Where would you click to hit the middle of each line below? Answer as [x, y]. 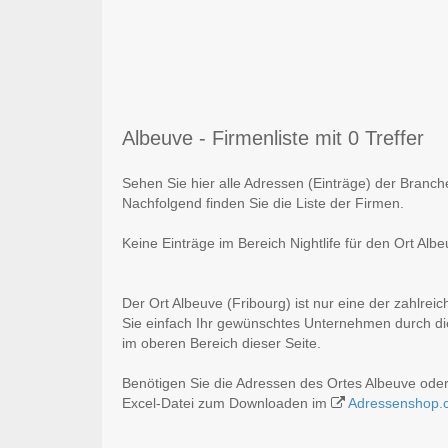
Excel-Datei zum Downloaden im [226, 403]
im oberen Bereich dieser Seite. [221, 343]
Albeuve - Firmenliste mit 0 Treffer [273, 138]
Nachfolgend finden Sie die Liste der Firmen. [263, 203]
